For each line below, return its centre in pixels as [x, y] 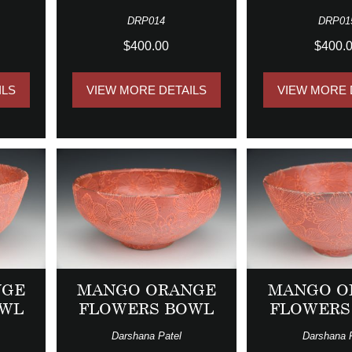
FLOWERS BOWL [147, 309]
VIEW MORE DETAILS [146, 90]
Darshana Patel [146, 336]
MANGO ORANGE [146, 290]
